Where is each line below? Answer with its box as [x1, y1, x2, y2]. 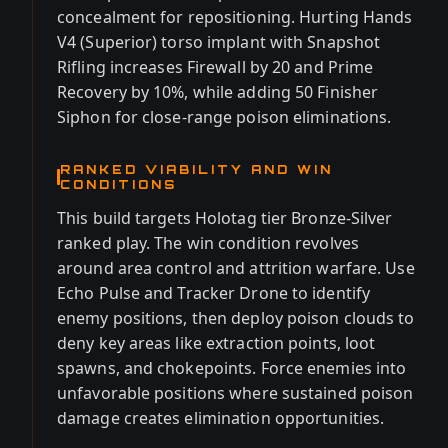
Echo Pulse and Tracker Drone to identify [57, 282, 371, 304]
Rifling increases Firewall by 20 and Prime [57, 56, 374, 78]
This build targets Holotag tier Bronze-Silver [57, 207, 393, 229]
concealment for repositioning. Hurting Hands [57, 6, 413, 28]
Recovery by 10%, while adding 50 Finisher [57, 81, 379, 103]
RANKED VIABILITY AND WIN [60, 162, 333, 177]
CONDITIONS [60, 177, 177, 192]
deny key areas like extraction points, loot [57, 332, 376, 354]
